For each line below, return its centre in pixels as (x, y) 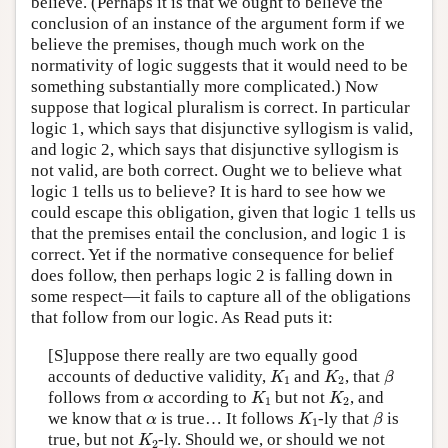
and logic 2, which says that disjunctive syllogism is (215, 150)
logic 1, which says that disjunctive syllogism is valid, (222, 129)
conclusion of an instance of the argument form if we (218, 24)
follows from (95, 397)
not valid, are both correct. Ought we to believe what (216, 171)
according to (202, 397)
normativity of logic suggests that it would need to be (219, 66)
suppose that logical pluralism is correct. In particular (220, 108)
